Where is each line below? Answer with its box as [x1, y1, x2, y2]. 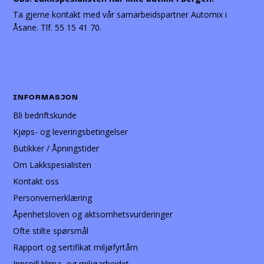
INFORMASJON [13, 94, 79, 102]
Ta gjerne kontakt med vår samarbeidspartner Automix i [13, 9, 227, 21]
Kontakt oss [13, 176, 60, 187]
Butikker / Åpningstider [13, 143, 100, 154]
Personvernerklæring [13, 192, 93, 204]
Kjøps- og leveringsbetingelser [13, 126, 128, 138]
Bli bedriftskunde [13, 110, 77, 121]
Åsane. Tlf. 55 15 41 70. [13, 22, 102, 34]
